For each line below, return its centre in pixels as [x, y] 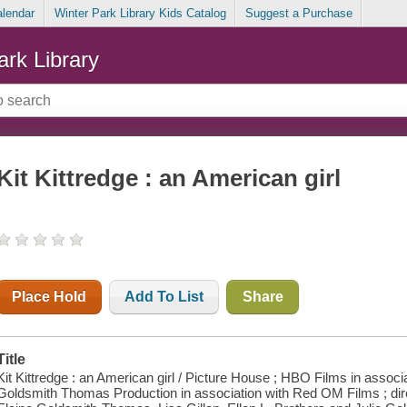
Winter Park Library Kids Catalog [140, 14]
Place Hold [50, 297]
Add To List [164, 297]
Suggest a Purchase [298, 14]
